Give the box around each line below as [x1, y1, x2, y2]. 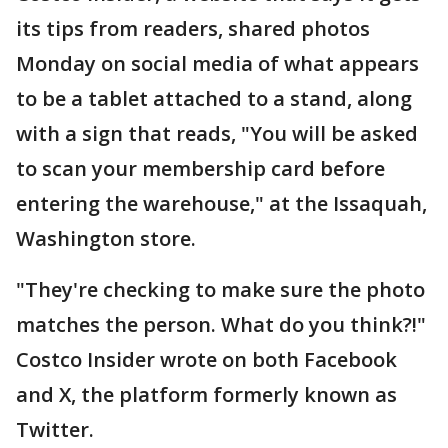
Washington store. [16, 225, 206, 253]
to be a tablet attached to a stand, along [16, 85, 412, 113]
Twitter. [16, 416, 99, 444]
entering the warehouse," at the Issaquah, [16, 190, 427, 218]
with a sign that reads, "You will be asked [16, 120, 418, 148]
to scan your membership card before [16, 155, 385, 183]
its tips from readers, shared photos [16, 15, 370, 43]
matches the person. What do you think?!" [16, 311, 426, 339]
